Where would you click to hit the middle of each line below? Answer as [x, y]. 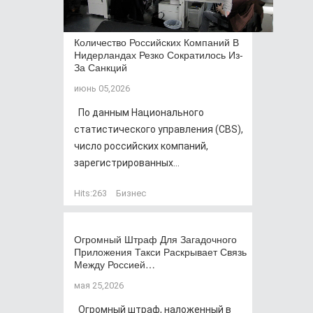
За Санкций [101, 67]
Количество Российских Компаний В [156, 42]
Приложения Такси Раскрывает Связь [160, 252]
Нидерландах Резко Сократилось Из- [159, 54]
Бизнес [131, 193]
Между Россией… [115, 264]
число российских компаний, [141, 146]
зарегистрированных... [127, 163]
